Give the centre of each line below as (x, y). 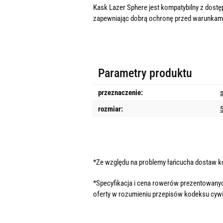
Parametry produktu (145, 73)
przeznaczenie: (120, 93)
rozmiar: (111, 109)
